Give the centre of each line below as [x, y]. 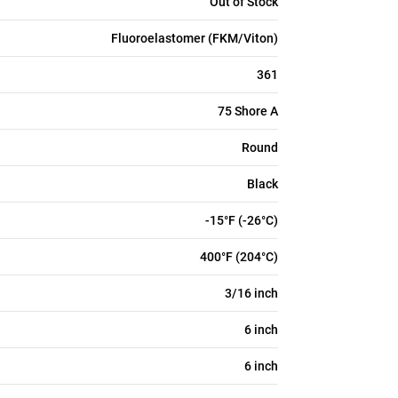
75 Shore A [248, 111]
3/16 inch [251, 293]
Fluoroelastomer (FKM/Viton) [195, 38]
